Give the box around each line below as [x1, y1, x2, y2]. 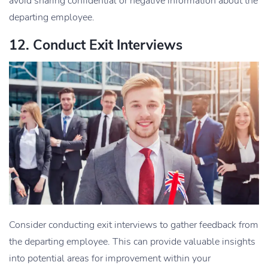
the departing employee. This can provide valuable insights [9, 235, 255, 249]
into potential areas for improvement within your [9, 252, 211, 266]
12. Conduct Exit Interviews [9, 36, 182, 55]
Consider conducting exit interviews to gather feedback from [9, 218, 258, 232]
